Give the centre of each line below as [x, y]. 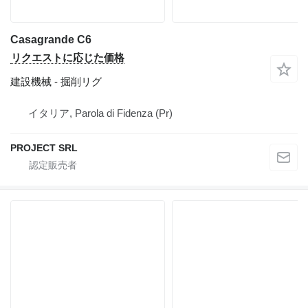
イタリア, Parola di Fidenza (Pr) [100, 113]
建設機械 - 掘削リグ [56, 81]
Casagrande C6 [51, 40]
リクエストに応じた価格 [68, 57]
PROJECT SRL [44, 148]
